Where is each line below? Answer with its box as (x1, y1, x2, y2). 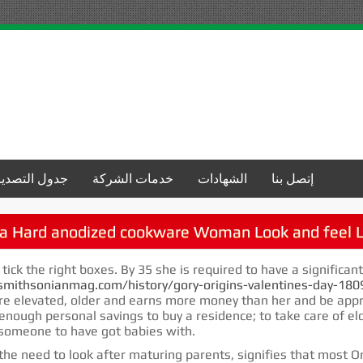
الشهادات (198, 171, 247, 186)
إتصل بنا (271, 171, 314, 186)
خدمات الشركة (92, 171, 173, 186)
